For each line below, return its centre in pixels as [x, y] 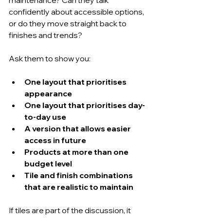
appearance [48, 93]
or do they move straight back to [68, 23]
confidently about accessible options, [77, 11]
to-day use [45, 117]
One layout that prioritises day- [85, 105]
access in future [55, 140]
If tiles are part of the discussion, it [71, 210]
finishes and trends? [45, 35]
